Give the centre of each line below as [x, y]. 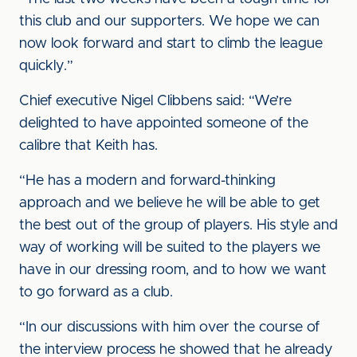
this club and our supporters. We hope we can [169, 22]
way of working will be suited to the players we [170, 248]
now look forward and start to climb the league [171, 44]
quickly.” [46, 66]
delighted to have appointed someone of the [164, 124]
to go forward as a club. [96, 292]
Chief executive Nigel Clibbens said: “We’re [155, 101]
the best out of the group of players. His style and [178, 226]
